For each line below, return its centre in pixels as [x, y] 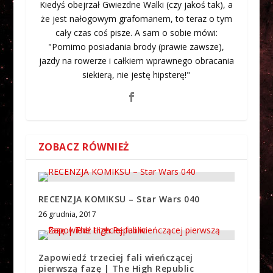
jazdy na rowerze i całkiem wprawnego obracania [136, 60]
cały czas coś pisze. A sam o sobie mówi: [136, 32]
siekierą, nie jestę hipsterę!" [136, 74]
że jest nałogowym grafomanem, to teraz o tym [136, 18]
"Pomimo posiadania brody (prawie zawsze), [136, 46]
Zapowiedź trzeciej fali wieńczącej [115, 257]
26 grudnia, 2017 [67, 214]
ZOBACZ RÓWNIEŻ [83, 147]
